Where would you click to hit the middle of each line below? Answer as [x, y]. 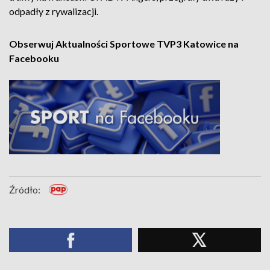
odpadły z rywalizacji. [55, 11]
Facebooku [34, 58]
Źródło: [25, 190]
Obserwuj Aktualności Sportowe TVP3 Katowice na [124, 44]
